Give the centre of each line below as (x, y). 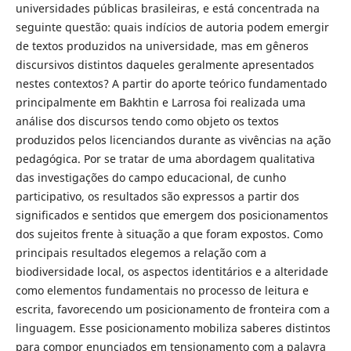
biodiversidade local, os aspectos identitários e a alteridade (172, 271)
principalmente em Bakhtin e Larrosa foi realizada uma (160, 102)
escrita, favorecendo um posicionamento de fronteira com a (172, 309)
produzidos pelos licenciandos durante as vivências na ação (173, 139)
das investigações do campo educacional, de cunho (150, 177)
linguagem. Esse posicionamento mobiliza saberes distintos (173, 327)
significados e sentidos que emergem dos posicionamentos (172, 215)
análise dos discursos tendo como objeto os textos (147, 121)
